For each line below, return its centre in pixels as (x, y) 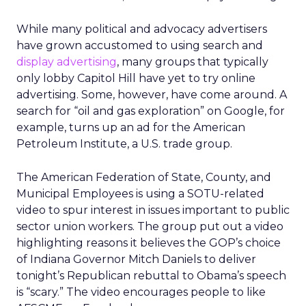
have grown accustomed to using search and (140, 45)
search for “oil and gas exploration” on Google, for (151, 111)
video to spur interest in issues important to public (153, 210)
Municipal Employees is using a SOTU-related (140, 194)
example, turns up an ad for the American (131, 127)
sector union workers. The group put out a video (150, 226)
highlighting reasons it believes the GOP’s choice (149, 243)
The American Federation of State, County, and (144, 177)
